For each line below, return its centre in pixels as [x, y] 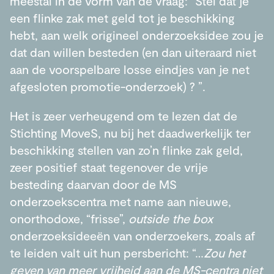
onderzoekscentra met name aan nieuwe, [120, 201]
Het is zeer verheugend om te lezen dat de [124, 115]
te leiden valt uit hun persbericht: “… [107, 252]
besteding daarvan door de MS [93, 184]
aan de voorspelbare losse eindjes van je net [130, 69]
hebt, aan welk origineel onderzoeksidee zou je [137, 35]
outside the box [171, 218]
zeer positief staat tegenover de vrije [109, 167]
